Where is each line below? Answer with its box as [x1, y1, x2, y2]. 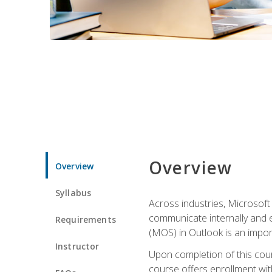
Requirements [55, 213, 116, 225]
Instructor [55, 240, 100, 252]
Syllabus [55, 186, 92, 199]
